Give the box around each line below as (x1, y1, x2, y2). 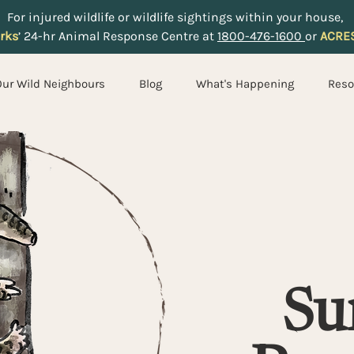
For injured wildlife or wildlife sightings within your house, (7, 9, 343, 24)
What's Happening (196, 77, 294, 91)
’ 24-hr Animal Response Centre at (18, 28, 217, 43)
